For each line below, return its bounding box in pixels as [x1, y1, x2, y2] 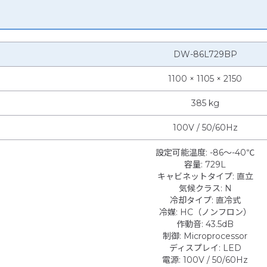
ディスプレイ [169, 243, 219, 254]
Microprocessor [184, 231, 247, 242]
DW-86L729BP [173, 49, 237, 60]
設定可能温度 [156, 147, 206, 159]
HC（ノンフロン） [179, 207, 252, 218]
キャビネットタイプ [157, 171, 232, 182]
